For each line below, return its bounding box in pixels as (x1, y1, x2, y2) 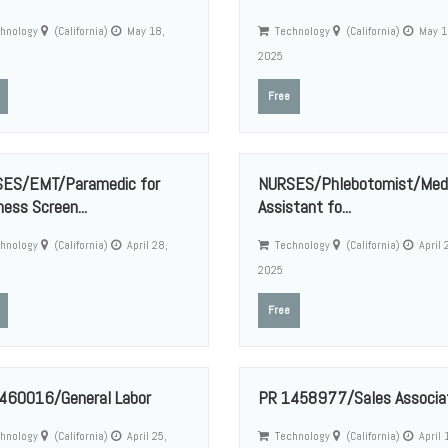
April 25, (123, 428, 167, 444)
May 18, (123, 23, 165, 39)
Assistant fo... (257, 195, 351, 218)
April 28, (123, 237, 168, 253)
